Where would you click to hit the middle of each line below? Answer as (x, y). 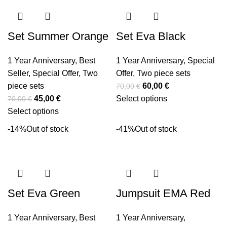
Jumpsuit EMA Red (163, 193)
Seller (18, 73)
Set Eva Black (151, 36)
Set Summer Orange (58, 36)
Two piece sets (164, 73)
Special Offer (55, 73)
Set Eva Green (44, 193)
